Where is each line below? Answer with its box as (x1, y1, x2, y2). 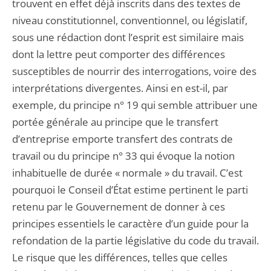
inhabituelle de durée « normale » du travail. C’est (12, 166, 243, 180)
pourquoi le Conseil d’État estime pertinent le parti (12, 183, 248, 197)
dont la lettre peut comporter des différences (12, 47, 225, 61)
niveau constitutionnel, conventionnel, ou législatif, (12, 13, 247, 27)
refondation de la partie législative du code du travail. (12, 233, 259, 247)
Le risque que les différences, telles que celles (12, 250, 227, 264)
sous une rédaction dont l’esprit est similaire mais (12, 30, 244, 44)
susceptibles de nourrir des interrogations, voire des (12, 64, 256, 78)
